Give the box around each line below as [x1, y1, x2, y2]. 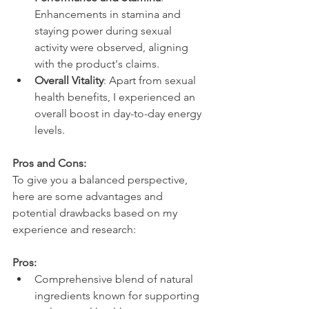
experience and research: [12, 223, 136, 237]
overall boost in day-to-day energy [34, 107, 204, 121]
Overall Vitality [34, 74, 103, 88]
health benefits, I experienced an [34, 90, 198, 104]
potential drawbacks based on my [12, 206, 180, 220]
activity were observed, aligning [34, 41, 191, 54]
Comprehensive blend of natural [34, 272, 196, 286]
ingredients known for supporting [34, 289, 202, 303]
